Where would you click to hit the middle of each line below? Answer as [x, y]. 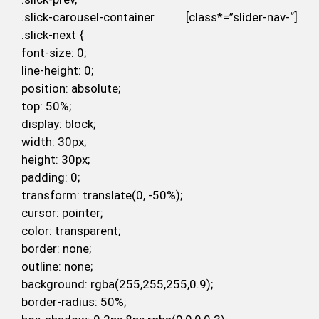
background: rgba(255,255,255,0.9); [117, 284]
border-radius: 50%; [74, 302]
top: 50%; [46, 106]
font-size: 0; [54, 53]
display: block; [58, 124]
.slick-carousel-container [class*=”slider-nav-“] [159, 17]
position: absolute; [71, 89]
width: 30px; [54, 142]
